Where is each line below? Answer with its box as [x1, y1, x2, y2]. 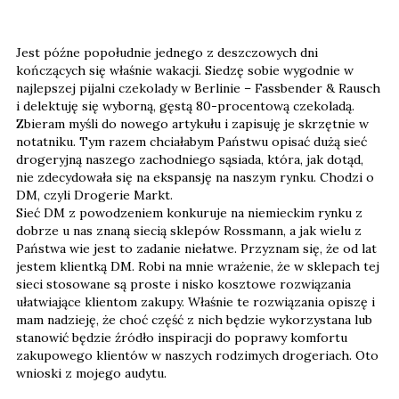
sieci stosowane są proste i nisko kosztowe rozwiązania [16, 275, 351, 292]
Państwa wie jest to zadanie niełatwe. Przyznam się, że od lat [16, 240, 377, 256]
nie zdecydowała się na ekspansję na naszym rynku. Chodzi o [16, 168, 374, 185]
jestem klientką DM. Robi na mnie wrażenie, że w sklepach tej [16, 257, 379, 274]
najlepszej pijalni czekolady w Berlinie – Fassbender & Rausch [16, 79, 380, 96]
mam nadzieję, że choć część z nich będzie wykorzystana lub [16, 311, 372, 328]
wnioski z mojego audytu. [16, 364, 167, 381]
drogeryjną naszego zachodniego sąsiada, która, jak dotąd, [16, 151, 363, 167]
